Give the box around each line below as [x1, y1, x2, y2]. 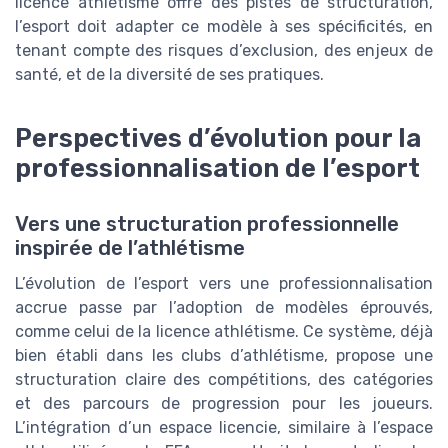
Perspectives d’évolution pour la [15, 123, 421, 154]
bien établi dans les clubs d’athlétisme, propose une [15, 346, 433, 366]
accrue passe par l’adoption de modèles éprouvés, [15, 298, 433, 318]
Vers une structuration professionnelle [15, 212, 399, 237]
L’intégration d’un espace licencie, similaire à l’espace [15, 418, 433, 438]
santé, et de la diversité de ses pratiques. [15, 65, 324, 85]
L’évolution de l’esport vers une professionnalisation [15, 274, 433, 294]
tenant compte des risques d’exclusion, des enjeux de [15, 41, 433, 61]
